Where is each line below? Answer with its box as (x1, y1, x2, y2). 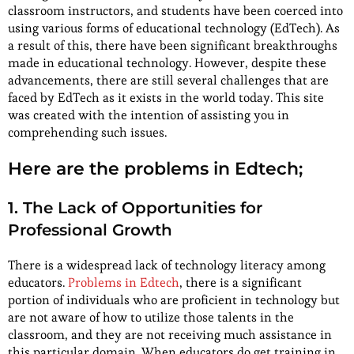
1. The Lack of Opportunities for (8, 198, 262, 217)
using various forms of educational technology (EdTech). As (8, 19, 340, 36)
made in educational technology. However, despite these (8, 54, 326, 71)
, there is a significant (179, 273, 302, 291)
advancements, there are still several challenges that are (8, 71, 329, 88)
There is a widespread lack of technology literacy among (8, 256, 326, 273)
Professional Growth (8, 220, 172, 239)
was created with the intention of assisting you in (8, 106, 289, 123)
